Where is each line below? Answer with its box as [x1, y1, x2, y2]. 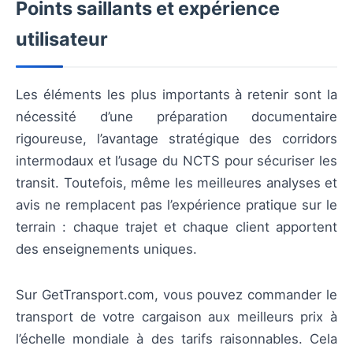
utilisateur [16, 27, 108, 50]
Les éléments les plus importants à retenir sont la [16, 86, 337, 102]
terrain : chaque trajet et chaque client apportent [16, 218, 337, 235]
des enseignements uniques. [16, 240, 197, 257]
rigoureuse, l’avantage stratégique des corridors [16, 130, 337, 147]
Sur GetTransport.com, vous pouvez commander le [16, 286, 337, 303]
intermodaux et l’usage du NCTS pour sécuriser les [16, 152, 337, 169]
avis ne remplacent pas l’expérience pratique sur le [16, 196, 337, 213]
